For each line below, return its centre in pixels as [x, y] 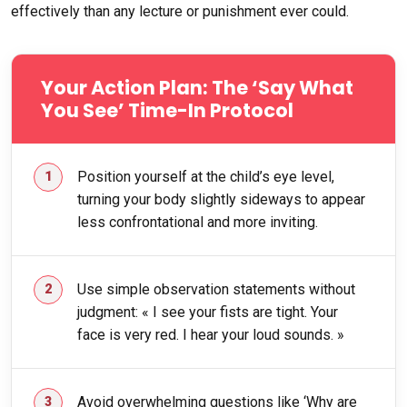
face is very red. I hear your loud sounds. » [211, 334]
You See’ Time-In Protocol [167, 110]
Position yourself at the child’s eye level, [206, 176]
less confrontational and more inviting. [198, 222]
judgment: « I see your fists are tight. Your [208, 312]
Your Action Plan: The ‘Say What [197, 87]
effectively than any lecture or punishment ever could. [180, 11]
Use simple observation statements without [216, 289]
